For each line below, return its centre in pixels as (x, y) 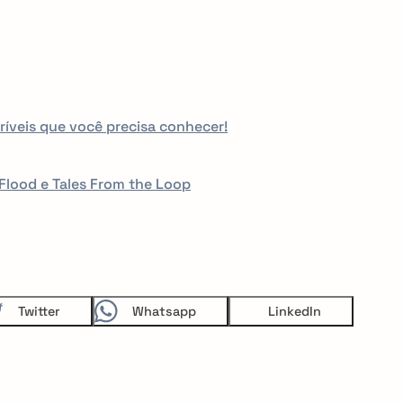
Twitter (39, 312)
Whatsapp (164, 312)
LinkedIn (295, 312)
